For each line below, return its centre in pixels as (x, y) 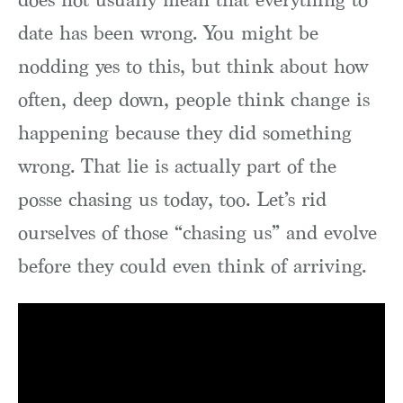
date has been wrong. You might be (168, 33)
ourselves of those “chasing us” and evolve (197, 233)
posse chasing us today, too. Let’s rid (172, 200)
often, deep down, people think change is (194, 100)
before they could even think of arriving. (192, 266)
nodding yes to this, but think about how (193, 67)
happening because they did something (185, 133)
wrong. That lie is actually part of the (177, 166)
